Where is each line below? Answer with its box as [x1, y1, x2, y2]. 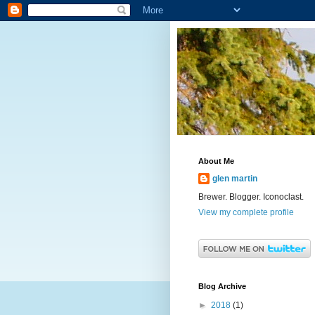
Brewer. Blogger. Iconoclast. [198, 192, 304, 202]
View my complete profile [198, 207, 294, 217]
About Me [198, 157, 234, 165]
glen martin [212, 174, 257, 184]
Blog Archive [198, 282, 246, 290]
